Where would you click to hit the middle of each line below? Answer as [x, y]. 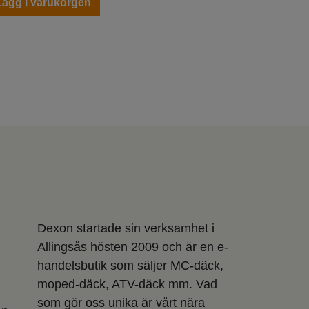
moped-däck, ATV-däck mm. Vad [127, 284]
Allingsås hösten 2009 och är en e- [132, 247]
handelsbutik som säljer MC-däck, [130, 265]
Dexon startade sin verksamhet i [126, 228]
